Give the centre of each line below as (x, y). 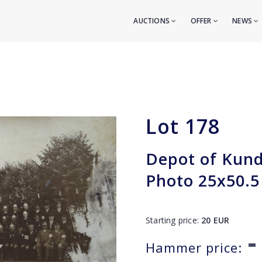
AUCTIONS (153, 21)
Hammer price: (194, 247)
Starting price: (174, 220)
